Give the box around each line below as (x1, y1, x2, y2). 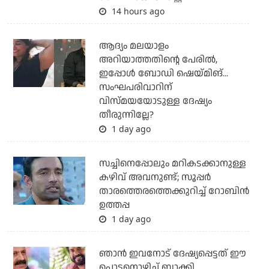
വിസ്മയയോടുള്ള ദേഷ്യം (98, 94, 212, 108)
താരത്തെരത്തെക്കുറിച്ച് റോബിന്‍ (98, 184, 249, 198)
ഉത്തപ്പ (98, 198, 130, 212)
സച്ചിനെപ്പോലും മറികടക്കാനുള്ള (98, 156, 246, 171)
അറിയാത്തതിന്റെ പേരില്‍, (98, 52, 217, 67)
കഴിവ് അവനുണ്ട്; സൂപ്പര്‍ (98, 170, 211, 184)
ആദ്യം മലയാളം (98, 38, 169, 53)
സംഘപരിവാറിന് (98, 80, 172, 94)
